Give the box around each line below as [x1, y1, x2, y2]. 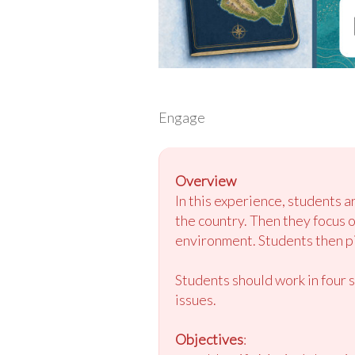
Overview [174, 172, 236, 190]
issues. [174, 291, 216, 309]
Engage [158, 109, 205, 127]
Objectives [174, 330, 243, 349]
